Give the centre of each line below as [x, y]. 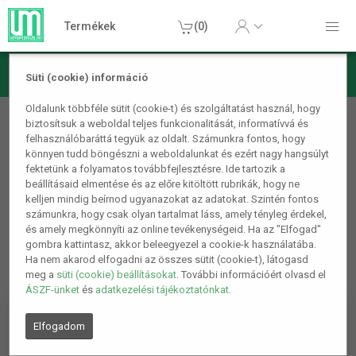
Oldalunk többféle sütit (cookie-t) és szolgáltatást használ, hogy [173, 109]
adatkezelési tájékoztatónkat [163, 290]
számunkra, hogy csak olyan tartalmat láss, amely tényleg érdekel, [176, 215]
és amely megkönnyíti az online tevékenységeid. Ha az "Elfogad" [174, 230]
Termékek [90, 26]
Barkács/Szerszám [59, 106]
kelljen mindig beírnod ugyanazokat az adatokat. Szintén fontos [172, 199]
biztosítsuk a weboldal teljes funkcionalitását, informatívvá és [167, 124]
